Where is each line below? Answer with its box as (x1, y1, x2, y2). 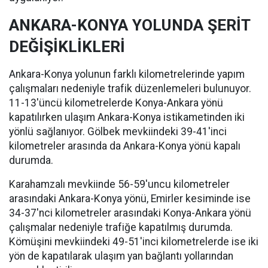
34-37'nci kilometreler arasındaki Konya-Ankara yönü (9, 207, 251, 220)
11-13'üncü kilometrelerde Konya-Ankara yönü (9, 97, 223, 109)
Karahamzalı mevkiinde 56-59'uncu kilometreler (9, 178, 230, 191)
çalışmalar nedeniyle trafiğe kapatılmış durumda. (9, 221, 233, 234)
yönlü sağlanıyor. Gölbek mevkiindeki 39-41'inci (9, 126, 227, 138)
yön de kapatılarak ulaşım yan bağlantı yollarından (9, 250, 233, 263)
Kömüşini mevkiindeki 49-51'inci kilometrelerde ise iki (9, 236, 258, 248)
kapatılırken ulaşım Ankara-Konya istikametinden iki (9, 111, 245, 124)
